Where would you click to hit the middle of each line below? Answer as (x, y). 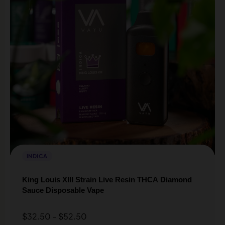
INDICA (37, 156)
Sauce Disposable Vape (63, 190)
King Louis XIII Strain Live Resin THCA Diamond (107, 179)
